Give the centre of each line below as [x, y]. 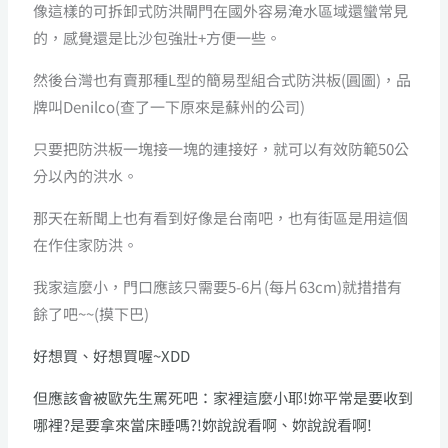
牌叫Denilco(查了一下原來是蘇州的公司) [169, 106]
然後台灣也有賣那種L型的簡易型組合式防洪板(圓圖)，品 [222, 79]
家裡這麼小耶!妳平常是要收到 [313, 397]
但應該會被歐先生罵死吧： [123, 397]
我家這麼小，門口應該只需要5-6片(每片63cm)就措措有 [218, 286]
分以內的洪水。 [86, 175]
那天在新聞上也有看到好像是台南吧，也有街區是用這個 [221, 217]
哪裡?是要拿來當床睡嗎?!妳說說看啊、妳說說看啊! [203, 424]
